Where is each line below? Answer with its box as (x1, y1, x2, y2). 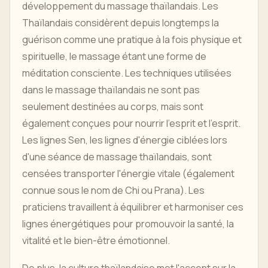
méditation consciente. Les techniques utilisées (22, 66, 232, 80)
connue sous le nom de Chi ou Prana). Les (22, 184, 205, 197)
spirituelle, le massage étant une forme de (22, 50, 206, 63)
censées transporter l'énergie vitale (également (22, 167, 234, 180)
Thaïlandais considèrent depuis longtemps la (22, 16, 219, 29)
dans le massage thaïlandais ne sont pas (22, 83, 200, 96)
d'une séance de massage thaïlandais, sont (22, 150, 212, 163)
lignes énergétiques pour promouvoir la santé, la (22, 217, 234, 230)
